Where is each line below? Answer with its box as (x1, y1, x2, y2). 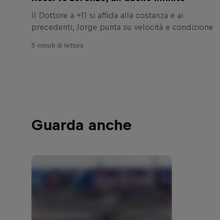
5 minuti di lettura (31, 42, 83, 50)
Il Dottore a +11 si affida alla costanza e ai (31, 11, 183, 20)
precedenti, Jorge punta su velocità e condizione (31, 23, 213, 32)
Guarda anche (31, 116, 132, 134)
